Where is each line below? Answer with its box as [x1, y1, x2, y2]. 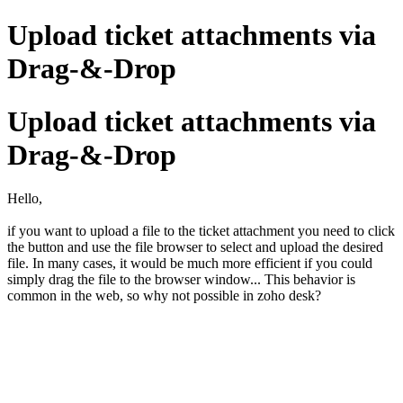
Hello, [7, 191, 42, 207]
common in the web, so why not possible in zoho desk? [7, 288, 321, 304]
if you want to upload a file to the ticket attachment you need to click [7, 223, 395, 239]
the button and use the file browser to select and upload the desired [7, 239, 383, 255]
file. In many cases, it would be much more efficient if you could [7, 255, 372, 272]
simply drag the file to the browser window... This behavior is [7, 272, 355, 288]
